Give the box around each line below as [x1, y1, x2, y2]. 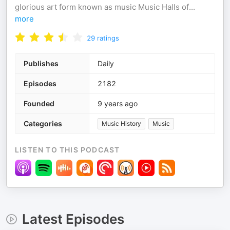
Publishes [24, 59, 59, 68]
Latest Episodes [22, 211, 124, 227]
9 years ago [98, 99, 138, 108]
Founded [24, 99, 54, 108]
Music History [102, 120, 141, 128]
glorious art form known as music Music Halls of [15, 2, 189, 12]
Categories [24, 119, 62, 128]
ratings [97, 34, 119, 43]
